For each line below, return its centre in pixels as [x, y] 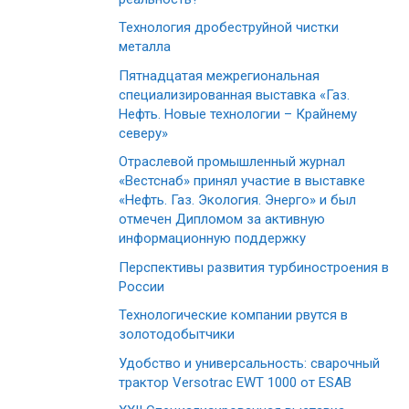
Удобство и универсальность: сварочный [249, 363]
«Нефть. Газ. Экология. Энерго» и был [237, 200]
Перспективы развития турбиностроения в [254, 267]
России [142, 286]
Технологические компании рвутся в [233, 315]
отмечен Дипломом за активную [222, 220]
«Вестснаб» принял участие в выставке [242, 181]
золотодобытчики [177, 335]
